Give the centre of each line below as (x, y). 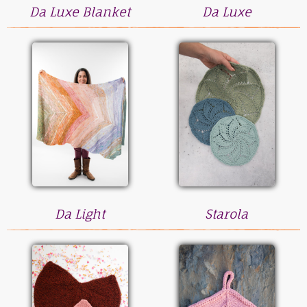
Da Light (80, 214)
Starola (227, 214)
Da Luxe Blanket (80, 12)
